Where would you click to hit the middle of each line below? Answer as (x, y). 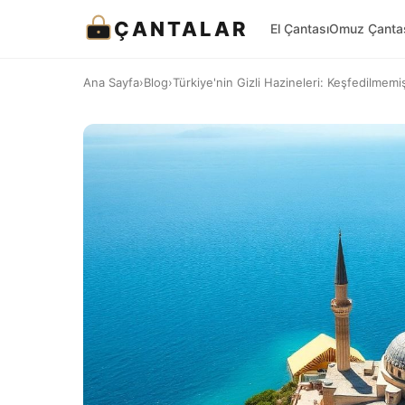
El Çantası (300, 28)
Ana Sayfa (111, 82)
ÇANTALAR (181, 29)
